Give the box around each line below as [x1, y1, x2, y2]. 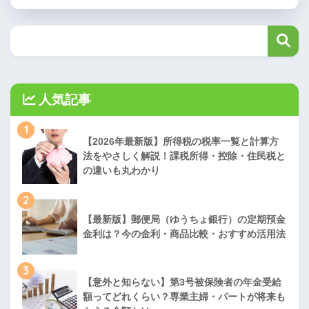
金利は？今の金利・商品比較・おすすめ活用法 [83, 228, 286, 240]
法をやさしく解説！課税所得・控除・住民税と [83, 150, 286, 162]
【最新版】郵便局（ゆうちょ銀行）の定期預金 [83, 214, 286, 226]
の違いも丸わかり [83, 165, 160, 177]
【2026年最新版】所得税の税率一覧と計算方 [83, 136, 279, 148]
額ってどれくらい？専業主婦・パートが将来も [83, 291, 286, 303]
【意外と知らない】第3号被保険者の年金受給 [83, 277, 281, 288]
